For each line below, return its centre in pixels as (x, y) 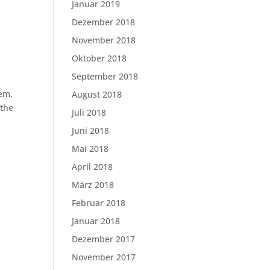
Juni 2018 (91, 130)
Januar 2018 (96, 221)
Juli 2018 (89, 112)
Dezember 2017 (104, 239)
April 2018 (93, 167)
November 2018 (104, 40)
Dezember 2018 (104, 22)
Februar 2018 (99, 203)
